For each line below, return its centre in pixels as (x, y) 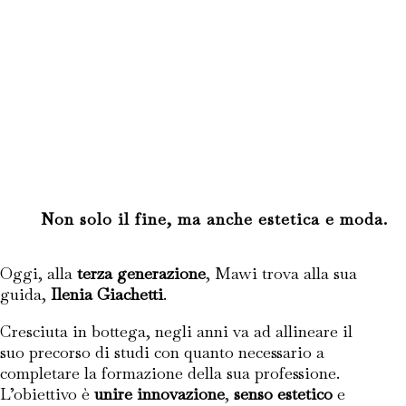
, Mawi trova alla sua (281, 273)
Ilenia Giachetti (107, 294)
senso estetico (283, 394)
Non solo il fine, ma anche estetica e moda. (214, 219)
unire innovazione (159, 394)
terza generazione (141, 273)
